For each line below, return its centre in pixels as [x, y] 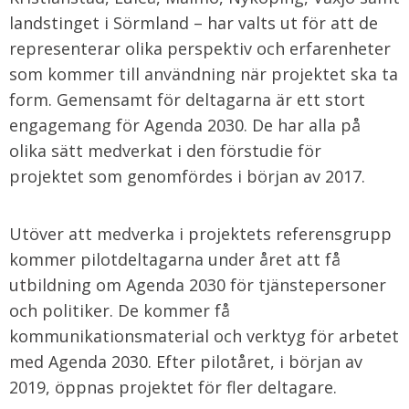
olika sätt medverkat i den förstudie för [165, 151]
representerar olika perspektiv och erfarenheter [200, 48]
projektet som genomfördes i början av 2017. [187, 176]
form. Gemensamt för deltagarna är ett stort [187, 100]
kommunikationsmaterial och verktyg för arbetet [204, 336]
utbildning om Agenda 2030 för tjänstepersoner [198, 285]
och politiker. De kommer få [120, 310]
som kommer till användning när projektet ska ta [204, 74]
